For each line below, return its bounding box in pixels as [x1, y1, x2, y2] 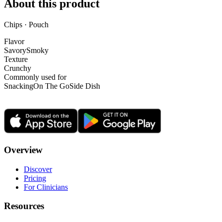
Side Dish [69, 82, 100, 91]
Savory [4, 46, 26, 55]
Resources [4, 201, 44, 212]
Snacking [4, 82, 33, 91]
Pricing [24, 173, 46, 182]
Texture [4, 55, 28, 64]
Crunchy [4, 64, 31, 73]
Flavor [4, 37, 24, 46]
